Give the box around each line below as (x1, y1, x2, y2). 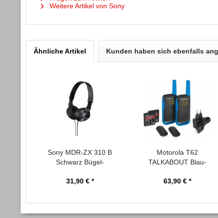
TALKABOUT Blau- (148, 158, 206, 166)
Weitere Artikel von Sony (48, 2, 125, 10)
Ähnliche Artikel (34, 47, 86, 55)
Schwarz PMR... (152, 168, 202, 176)
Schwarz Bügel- (55, 158, 104, 166)
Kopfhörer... (62, 168, 98, 176)
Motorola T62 (156, 148, 198, 156)
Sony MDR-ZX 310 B (48, 148, 112, 156)
